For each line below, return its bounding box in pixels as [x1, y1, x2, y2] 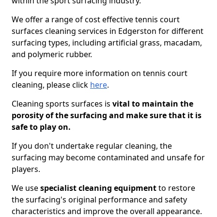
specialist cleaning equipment [40, 183, 156, 193]
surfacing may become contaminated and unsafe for [12, 152, 205, 163]
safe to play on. [12, 122, 71, 132]
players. [12, 164, 40, 174]
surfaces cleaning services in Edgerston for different [12, 26, 203, 36]
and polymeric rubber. [12, 49, 92, 60]
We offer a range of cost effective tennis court [12, 14, 180, 25]
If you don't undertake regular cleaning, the [12, 140, 172, 151]
